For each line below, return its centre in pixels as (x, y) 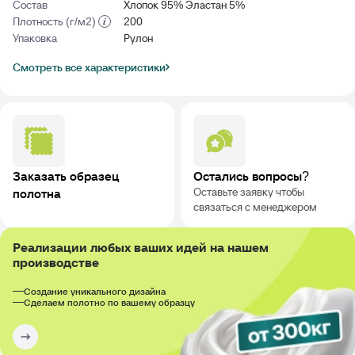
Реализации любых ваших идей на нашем (141, 247)
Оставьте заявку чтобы (248, 191)
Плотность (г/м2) (55, 21)
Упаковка (35, 38)
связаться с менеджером (255, 206)
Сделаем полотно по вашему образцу (109, 302)
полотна (37, 193)
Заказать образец (66, 176)
